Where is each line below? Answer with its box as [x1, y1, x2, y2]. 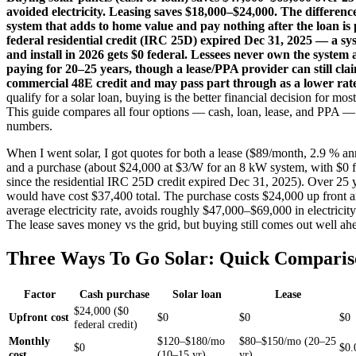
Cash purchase [79, 287, 149, 300]
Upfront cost [9, 310, 69, 323]
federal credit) [74, 317, 137, 331]
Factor [24, 287, 56, 300]
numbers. [6, 118, 52, 133]
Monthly [9, 334, 50, 347]
